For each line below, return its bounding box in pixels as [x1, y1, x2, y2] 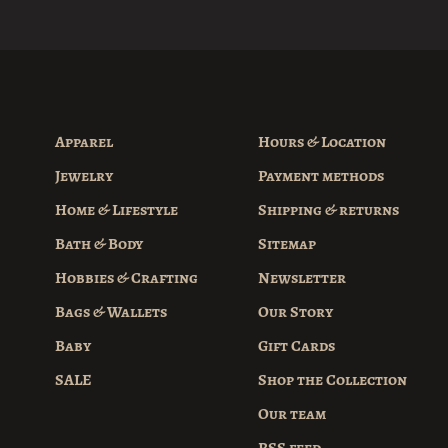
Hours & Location [258, 131, 386, 154]
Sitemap [258, 233, 316, 256]
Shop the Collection [258, 369, 407, 392]
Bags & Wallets [55, 301, 167, 324]
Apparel [55, 131, 113, 154]
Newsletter [258, 267, 346, 290]
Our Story [258, 301, 333, 324]
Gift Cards [258, 335, 335, 358]
